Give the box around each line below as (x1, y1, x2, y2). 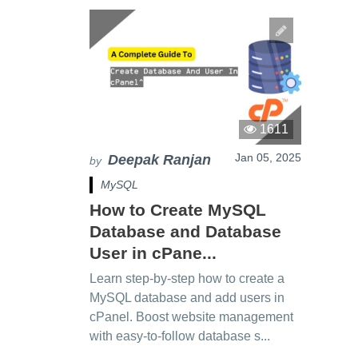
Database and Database (89, 221, 281, 241)
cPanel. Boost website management (89, 309, 293, 324)
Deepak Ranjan (108, 151, 211, 168)
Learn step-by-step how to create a (89, 271, 284, 285)
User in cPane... (89, 243, 217, 262)
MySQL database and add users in (89, 290, 284, 304)
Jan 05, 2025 (234, 150, 301, 164)
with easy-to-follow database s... (89, 328, 270, 343)
